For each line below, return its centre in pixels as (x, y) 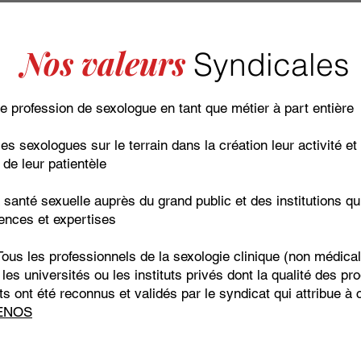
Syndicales (271, 64)
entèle (88, 164)
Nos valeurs (107, 63)
